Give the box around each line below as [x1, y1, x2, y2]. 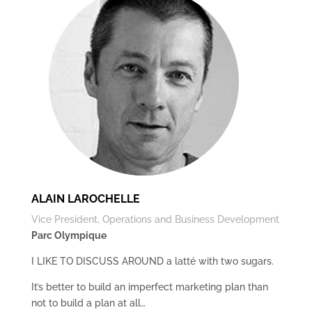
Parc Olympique [31, 230, 107, 241]
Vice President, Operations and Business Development [31, 214, 279, 225]
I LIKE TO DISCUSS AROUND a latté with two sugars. [31, 256, 274, 267]
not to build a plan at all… [31, 297, 146, 309]
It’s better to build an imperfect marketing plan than [31, 281, 268, 292]
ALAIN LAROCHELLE [31, 192, 140, 205]
